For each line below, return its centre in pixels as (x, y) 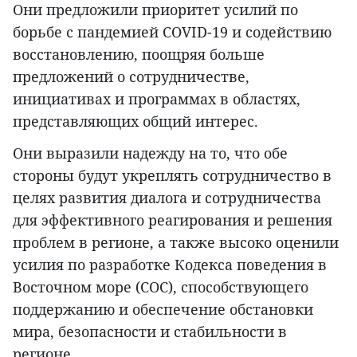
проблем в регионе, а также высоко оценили (176, 242)
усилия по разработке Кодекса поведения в (170, 264)
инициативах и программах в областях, (157, 98)
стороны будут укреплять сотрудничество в (172, 175)
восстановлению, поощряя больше (139, 54)
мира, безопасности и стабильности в (150, 331)
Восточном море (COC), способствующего (161, 286)
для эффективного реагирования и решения (173, 220)
